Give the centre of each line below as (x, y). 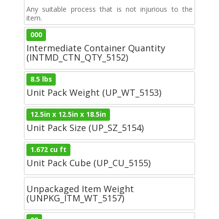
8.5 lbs (41, 79)
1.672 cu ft (49, 149)
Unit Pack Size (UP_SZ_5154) (85, 127)
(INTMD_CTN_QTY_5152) (77, 57)
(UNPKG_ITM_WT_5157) (75, 198)
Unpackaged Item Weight (80, 188)
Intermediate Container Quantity (96, 48)
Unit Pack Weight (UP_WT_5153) (94, 92)
